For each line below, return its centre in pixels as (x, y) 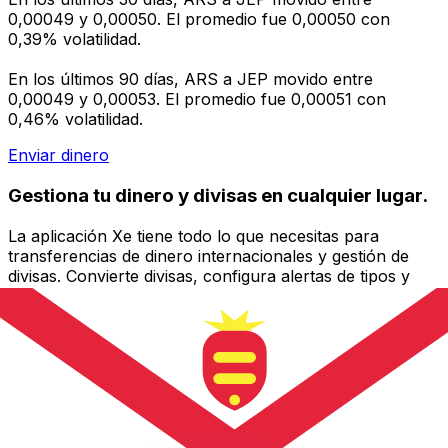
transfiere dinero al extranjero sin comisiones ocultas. (211, 295)
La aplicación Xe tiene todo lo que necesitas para (193, 235)
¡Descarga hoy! (65, 315)
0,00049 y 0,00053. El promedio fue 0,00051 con (197, 99)
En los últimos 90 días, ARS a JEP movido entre (190, 79)
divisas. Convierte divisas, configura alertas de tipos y (209, 275)
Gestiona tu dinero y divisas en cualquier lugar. (218, 195)
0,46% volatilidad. (75, 119)
